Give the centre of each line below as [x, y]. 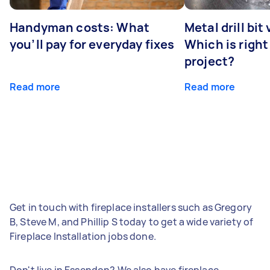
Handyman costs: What [80, 27]
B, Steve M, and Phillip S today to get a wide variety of [132, 221]
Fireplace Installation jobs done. [83, 236]
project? [210, 61]
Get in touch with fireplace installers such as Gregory [131, 207]
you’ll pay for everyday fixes [92, 44]
